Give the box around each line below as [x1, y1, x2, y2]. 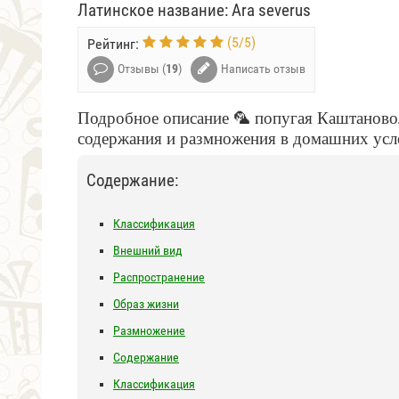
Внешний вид [113, 243, 183, 257]
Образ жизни [113, 297, 179, 311]
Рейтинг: [87, 36, 142, 53]
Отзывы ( [118, 61, 166, 76]
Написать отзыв [221, 61, 305, 76]
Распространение [113, 270, 205, 284]
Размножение [113, 323, 185, 338]
